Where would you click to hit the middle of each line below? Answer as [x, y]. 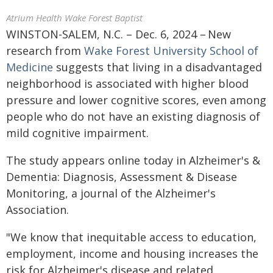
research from [45, 51]
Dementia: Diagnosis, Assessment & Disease [122, 177]
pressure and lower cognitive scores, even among [136, 100]
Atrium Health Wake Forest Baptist [74, 18]
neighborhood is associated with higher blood [127, 83]
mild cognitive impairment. [77, 133]
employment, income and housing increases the [132, 253]
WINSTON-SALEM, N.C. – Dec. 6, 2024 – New [119, 34]
